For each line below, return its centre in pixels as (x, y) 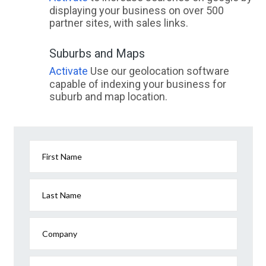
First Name (62, 156)
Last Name (62, 195)
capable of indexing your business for (137, 84)
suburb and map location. (108, 96)
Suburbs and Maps (97, 53)
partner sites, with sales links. (118, 23)
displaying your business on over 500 (136, 10)
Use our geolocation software (158, 71)
